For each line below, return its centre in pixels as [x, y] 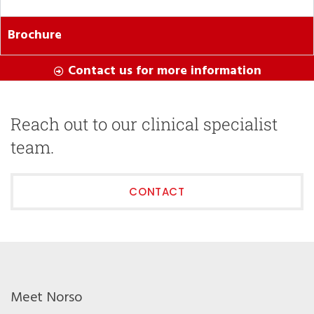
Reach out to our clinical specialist [144, 124]
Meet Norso [47, 298]
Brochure [35, 35]
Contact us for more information [165, 71]
